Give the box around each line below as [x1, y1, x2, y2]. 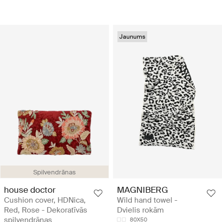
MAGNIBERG [117, 184, 168, 195]
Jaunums [119, 33, 145, 41]
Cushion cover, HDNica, [4, 195, 86, 205]
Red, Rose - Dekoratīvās [4, 205, 87, 215]
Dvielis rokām [117, 205, 164, 215]
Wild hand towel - [117, 195, 177, 205]
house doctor [4, 184, 55, 195]
